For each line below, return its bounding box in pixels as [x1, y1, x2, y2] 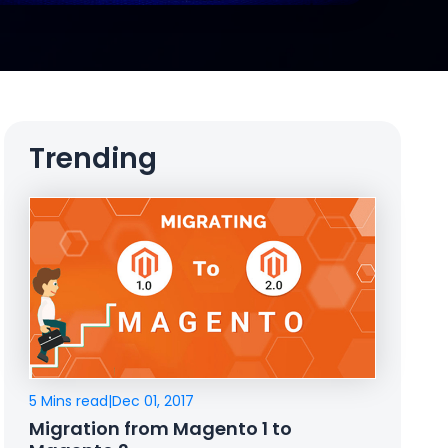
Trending [29, 139, 158, 178]
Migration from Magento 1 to [29, 415, 293, 441]
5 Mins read [29, 390, 109, 411]
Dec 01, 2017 [112, 390, 195, 411]
